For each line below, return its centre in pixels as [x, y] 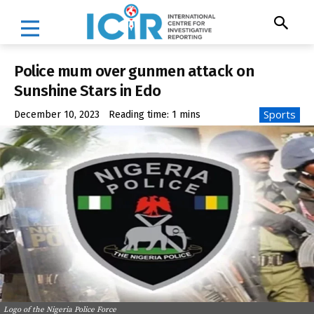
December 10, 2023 [57, 115]
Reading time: [140, 115]
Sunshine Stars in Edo [88, 90]
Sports [280, 115]
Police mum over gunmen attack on [134, 71]
